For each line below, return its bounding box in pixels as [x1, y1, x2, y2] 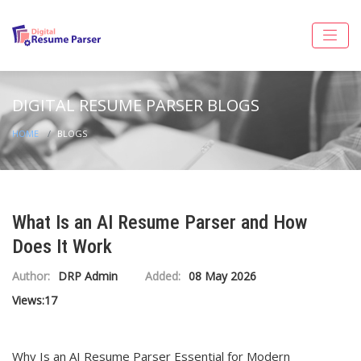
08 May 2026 [189, 268, 256, 284]
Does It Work [12, 235, 112, 258]
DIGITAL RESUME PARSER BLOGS [12, 94, 259, 116]
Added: [145, 268, 180, 284]
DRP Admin [58, 268, 118, 284]
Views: [12, 293, 44, 308]
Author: [12, 268, 50, 284]
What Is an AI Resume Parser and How [12, 211, 307, 234]
